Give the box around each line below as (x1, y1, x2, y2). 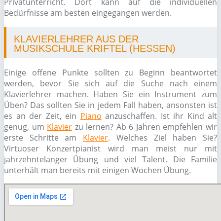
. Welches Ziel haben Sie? (108, 132, 218, 143)
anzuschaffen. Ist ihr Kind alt (101, 110, 217, 121)
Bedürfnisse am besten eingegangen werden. (4, 7, 172, 18)
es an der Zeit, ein (4, 110, 80, 121)
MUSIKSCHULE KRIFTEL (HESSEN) (14, 43, 176, 54)
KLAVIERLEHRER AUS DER (14, 34, 139, 44)
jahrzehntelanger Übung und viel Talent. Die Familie (4, 154, 217, 165)
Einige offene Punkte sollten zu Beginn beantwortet (4, 67, 217, 78)
